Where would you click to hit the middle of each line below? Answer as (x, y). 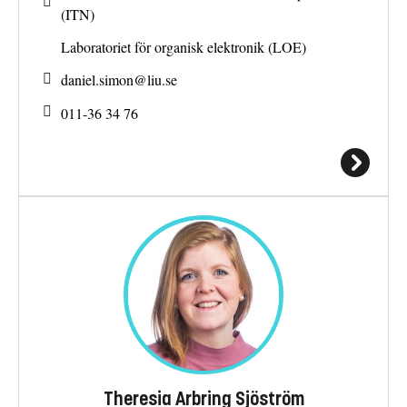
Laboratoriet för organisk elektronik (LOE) (184, 46)
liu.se (162, 80)
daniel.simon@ (104, 80)
